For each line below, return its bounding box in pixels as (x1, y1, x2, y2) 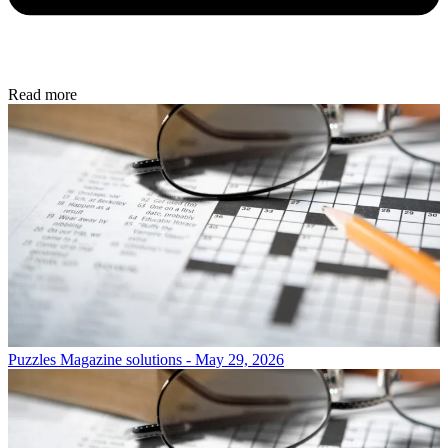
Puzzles (8, 351, 56, 369)
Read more (8, 86, 77, 104)
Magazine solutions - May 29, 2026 (60, 351, 284, 369)
